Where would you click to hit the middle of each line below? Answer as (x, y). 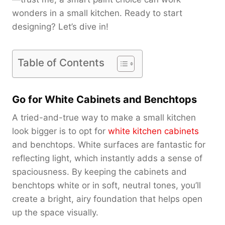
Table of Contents (61, 62)
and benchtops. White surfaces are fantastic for (109, 144)
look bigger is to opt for (60, 131)
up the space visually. (55, 212)
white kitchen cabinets (153, 131)
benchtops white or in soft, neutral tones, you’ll (106, 185)
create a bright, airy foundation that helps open (107, 199)
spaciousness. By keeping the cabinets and (99, 172)
